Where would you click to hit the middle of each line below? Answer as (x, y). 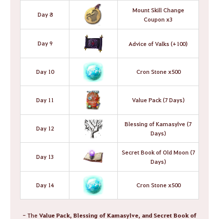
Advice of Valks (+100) (158, 43)
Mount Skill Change (158, 10)
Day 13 (45, 156)
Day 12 (45, 128)
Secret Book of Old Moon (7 (158, 152)
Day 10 (45, 71)
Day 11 (45, 99)
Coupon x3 (158, 19)
